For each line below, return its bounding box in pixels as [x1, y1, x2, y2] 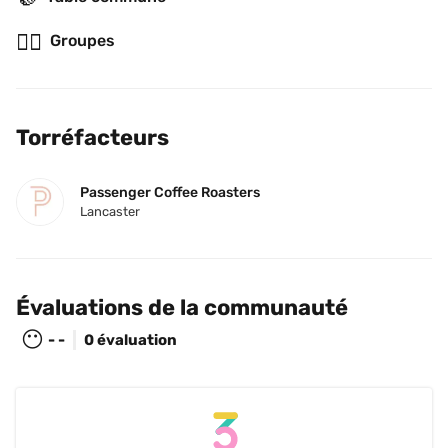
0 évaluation [84, 331, 177, 349]
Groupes [50, 31, 115, 50]
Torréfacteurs [16, 124, 169, 151]
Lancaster [80, 204, 140, 219]
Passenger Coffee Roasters [80, 184, 260, 201]
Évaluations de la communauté [16, 294, 348, 321]
